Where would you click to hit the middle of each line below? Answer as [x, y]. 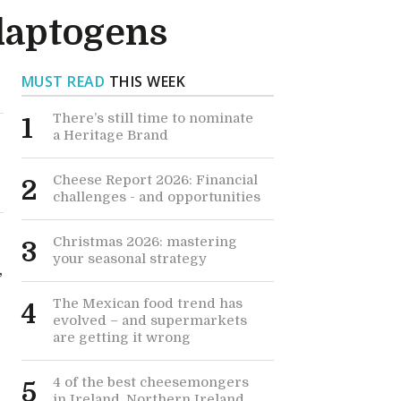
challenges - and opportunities [156, 197]
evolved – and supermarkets [149, 320]
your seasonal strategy [129, 259]
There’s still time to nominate [153, 118]
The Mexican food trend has [147, 303]
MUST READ [63, 81]
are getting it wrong [121, 337]
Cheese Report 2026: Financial [155, 180]
